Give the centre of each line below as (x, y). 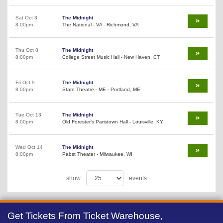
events (137, 178)
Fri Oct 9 (25, 83)
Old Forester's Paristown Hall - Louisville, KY (113, 122)
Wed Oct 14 (29, 147)
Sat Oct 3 (26, 18)
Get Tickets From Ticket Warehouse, (85, 216)
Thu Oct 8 (27, 50)
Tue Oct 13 (28, 115)
